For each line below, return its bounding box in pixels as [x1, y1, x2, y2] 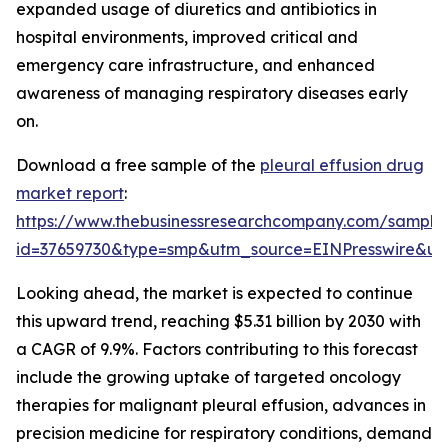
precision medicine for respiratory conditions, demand [16, 423, 432, 444]
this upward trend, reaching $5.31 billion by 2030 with [16, 311, 421, 332]
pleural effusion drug [260, 155, 424, 176]
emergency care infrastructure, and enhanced [16, 55, 375, 76]
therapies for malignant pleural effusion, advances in [16, 395, 426, 416]
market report [16, 183, 124, 204]
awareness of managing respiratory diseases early [16, 83, 408, 104]
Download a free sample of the [16, 155, 260, 176]
